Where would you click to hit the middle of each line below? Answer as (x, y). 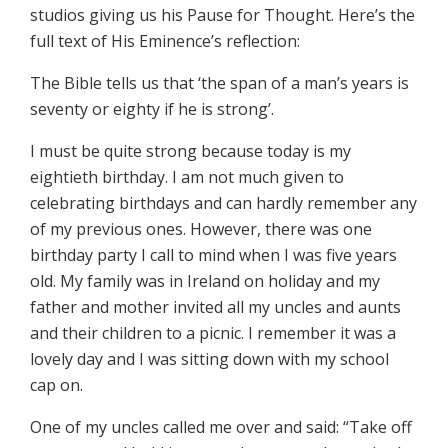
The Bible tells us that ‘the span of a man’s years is (219, 83)
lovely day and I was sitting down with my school (209, 359)
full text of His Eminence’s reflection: (165, 41)
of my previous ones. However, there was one (201, 229)
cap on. (56, 385)
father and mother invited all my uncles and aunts (215, 307)
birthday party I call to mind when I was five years (213, 255)
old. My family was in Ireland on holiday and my (205, 281)
